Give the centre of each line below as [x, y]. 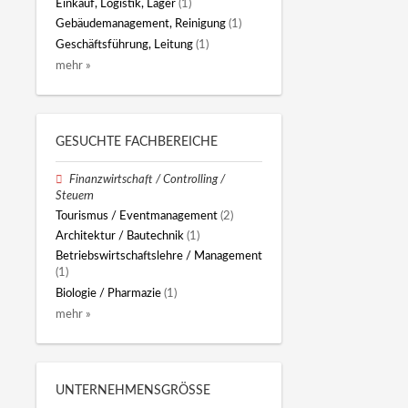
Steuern [75, 195]
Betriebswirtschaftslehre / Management [159, 256]
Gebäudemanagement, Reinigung [141, 24]
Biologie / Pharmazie [108, 293]
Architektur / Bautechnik [120, 236]
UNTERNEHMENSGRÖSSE [129, 390]
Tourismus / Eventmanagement [137, 215]
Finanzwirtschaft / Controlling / [148, 179]
